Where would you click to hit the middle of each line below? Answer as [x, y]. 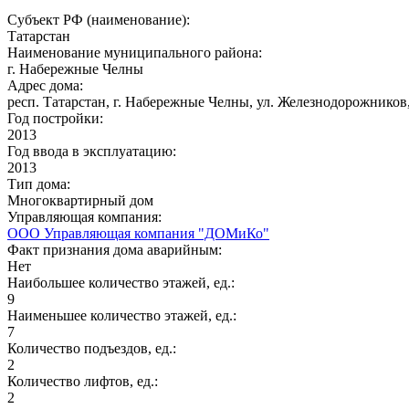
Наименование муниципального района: [136, 52]
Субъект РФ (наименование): [100, 19]
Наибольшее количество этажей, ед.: [123, 282]
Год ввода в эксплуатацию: [94, 151]
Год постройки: [57, 118]
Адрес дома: [47, 85]
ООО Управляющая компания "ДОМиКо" [138, 233]
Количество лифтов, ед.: [84, 381]
